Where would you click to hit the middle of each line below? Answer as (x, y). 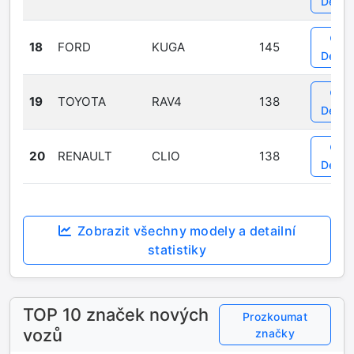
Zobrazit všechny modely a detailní (187, 231)
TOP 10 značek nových (116, 314)
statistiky (177, 250)
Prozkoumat (275, 316)
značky (275, 333)
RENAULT (85, 156)
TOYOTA (82, 102)
